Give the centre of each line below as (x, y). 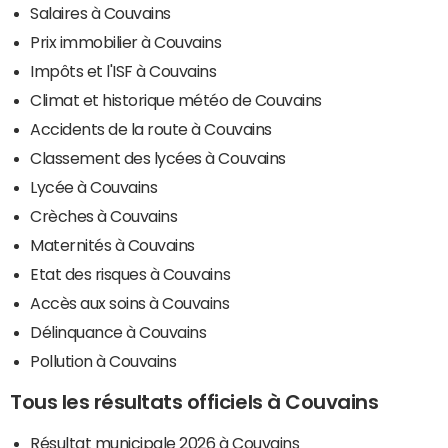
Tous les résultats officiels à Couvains (194, 401)
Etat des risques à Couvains (130, 273)
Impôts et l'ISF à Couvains (123, 70)
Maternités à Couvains (112, 244)
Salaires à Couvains (100, 12)
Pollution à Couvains (103, 360)
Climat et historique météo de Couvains (176, 99)
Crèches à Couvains (104, 215)
